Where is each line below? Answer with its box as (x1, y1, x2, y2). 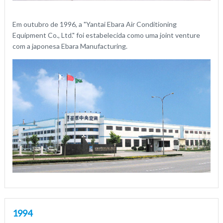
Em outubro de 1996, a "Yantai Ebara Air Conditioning (12, 20, 177, 28)
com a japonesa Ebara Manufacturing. (12, 42, 127, 50)
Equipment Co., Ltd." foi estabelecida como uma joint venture (12, 31, 200, 39)
